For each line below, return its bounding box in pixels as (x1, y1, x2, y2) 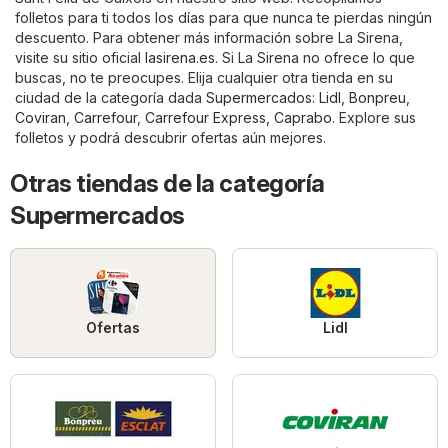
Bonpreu (349, 88, 406, 106)
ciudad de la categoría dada (15, 88, 206, 106)
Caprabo (274, 108, 332, 126)
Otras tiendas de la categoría (10, 168, 325, 198)
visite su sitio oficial (15, 48, 145, 66)
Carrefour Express (145, 108, 266, 126)
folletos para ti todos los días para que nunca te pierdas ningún (15, 8, 432, 26)
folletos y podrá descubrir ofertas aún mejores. (15, 128, 326, 146)
